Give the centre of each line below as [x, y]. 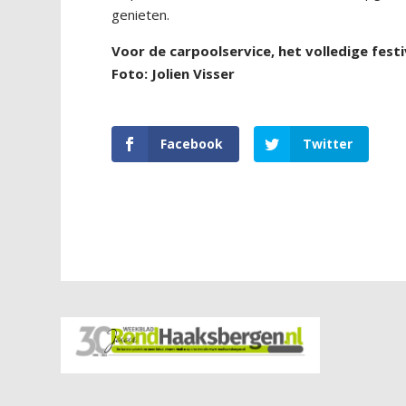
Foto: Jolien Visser [174, 74]
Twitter [328, 144]
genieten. [141, 15]
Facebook [192, 144]
